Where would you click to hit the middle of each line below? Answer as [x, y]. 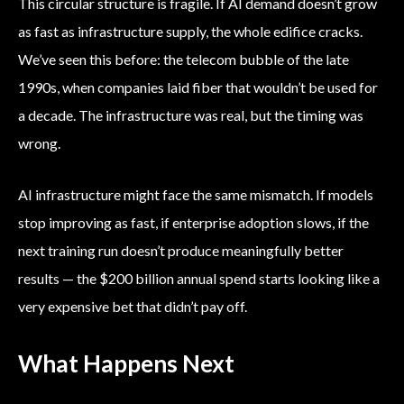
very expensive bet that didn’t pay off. [133, 307]
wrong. [39, 143]
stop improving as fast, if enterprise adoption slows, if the [193, 223]
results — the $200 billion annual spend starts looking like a [199, 279]
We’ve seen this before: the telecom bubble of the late [184, 60]
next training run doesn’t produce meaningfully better [181, 251]
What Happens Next [126, 364]
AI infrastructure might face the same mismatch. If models [196, 195]
